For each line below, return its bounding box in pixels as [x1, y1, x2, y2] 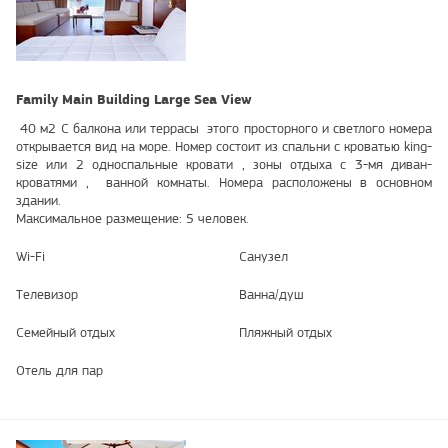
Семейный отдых [16, 324, 115, 341]
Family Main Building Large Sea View [16, 91, 252, 109]
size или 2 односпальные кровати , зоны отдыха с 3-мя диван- [16, 156, 432, 173]
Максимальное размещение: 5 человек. [16, 210, 249, 227]
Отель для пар [16, 362, 103, 379]
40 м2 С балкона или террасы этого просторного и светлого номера [16, 120, 432, 137]
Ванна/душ [239, 286, 304, 303]
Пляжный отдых [239, 324, 332, 341]
